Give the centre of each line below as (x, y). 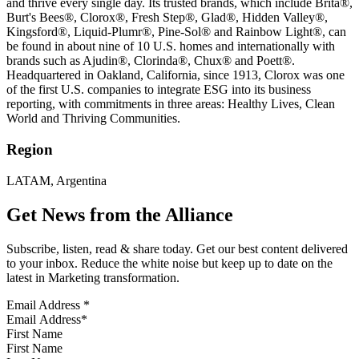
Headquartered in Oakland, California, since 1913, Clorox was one (175, 75)
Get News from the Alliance (120, 214)
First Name (34, 333)
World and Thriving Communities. (93, 119)
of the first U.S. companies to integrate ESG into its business (159, 90)
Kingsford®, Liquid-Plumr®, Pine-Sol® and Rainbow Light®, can (176, 32)
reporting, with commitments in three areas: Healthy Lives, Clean (171, 104)
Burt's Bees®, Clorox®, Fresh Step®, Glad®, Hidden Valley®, (167, 18)
